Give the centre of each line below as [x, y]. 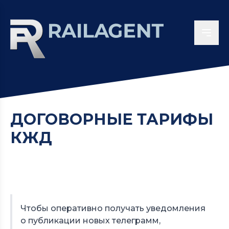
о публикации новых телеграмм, [90, 221]
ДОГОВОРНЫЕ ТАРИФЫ [112, 119]
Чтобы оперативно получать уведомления [113, 208]
